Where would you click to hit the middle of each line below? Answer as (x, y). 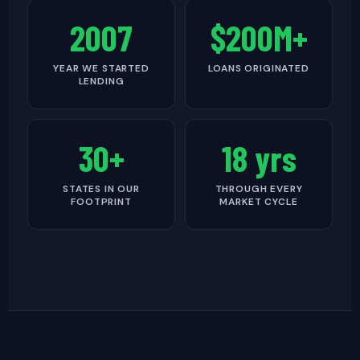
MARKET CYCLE (259, 202)
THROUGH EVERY (259, 189)
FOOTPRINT (101, 202)
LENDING (101, 81)
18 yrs (259, 158)
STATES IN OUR (101, 189)
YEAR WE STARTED (101, 68)
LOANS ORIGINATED (259, 68)
